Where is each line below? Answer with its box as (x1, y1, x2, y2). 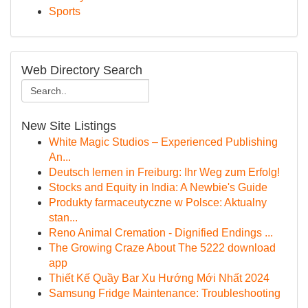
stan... (49, 212, 78, 223)
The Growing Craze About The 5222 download (49, 242, 276, 254)
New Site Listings (21, 119, 116, 133)
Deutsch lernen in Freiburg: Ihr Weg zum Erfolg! (49, 166, 280, 178)
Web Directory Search (21, 63, 142, 77)
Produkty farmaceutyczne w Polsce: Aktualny (49, 197, 267, 208)
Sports (49, 5, 80, 17)
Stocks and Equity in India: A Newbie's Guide (49, 181, 267, 193)
